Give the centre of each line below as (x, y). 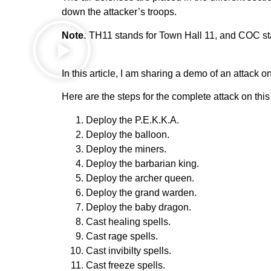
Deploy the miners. (126, 149)
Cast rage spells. (122, 236)
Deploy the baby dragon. (139, 207)
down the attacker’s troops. (119, 12)
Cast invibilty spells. (129, 250)
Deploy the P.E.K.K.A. (132, 120)
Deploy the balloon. (128, 134)
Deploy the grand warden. (141, 192)
